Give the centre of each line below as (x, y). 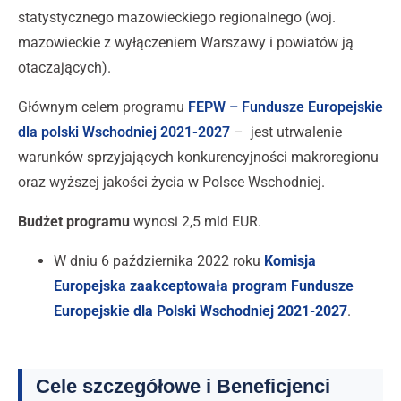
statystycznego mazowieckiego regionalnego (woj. (177, 18)
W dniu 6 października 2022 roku (159, 261)
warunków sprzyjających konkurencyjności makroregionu (198, 158)
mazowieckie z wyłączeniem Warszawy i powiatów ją (186, 43)
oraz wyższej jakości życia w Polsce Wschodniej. (171, 183)
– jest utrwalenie (286, 132)
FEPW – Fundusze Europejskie (286, 107)
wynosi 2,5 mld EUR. (196, 222)
